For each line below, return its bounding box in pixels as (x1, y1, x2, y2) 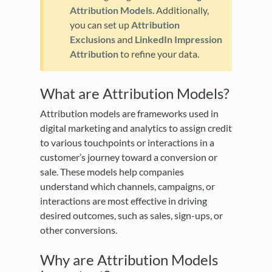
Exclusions (70, 33, 115, 45)
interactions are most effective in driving (40, 194, 207, 206)
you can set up (70, 18, 131, 30)
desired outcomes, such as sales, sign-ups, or (40, 209, 223, 221)
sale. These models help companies (40, 165, 184, 177)
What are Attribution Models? (40, 84, 229, 102)
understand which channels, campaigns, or (40, 180, 215, 192)
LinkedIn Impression (135, 33, 222, 45)
